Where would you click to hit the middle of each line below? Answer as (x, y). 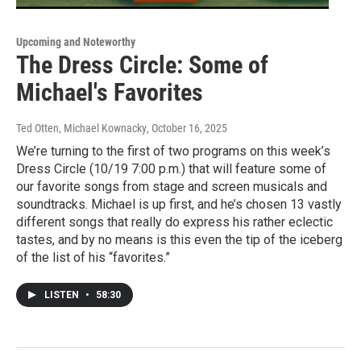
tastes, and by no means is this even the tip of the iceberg (179, 240)
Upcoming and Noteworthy (76, 42)
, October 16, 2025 (187, 129)
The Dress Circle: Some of (142, 65)
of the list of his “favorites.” (93, 258)
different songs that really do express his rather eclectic (174, 222)
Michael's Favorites (110, 93)
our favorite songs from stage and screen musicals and (172, 187)
